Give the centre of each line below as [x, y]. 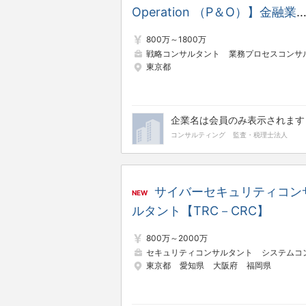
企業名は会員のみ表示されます [238, 120]
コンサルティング [198, 134]
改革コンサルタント [187, 31]
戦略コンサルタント [183, 53]
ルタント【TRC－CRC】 [200, 211]
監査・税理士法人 [260, 134]
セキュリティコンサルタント [199, 252]
